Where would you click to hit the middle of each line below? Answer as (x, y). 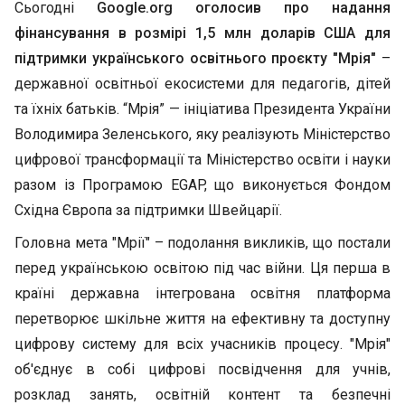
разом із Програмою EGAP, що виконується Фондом (202, 185)
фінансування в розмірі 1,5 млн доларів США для (202, 33)
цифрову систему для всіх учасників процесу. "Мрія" (202, 344)
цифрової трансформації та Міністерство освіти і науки (202, 160)
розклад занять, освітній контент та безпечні (202, 395)
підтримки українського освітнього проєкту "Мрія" (196, 58)
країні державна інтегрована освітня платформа (202, 293)
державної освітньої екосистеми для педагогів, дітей (202, 84)
